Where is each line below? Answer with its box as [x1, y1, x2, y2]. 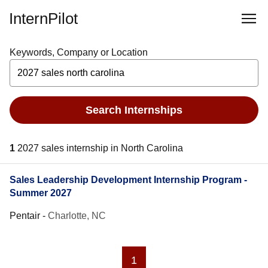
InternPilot [9, 10, 78, 28]
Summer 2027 [10, 188, 72, 198]
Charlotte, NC [48, 211, 106, 221]
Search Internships [86, 103, 182, 116]
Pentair [10, 211, 40, 221]
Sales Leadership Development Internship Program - [10, 175, 247, 185]
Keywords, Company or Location [10, 47, 148, 57]
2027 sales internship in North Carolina [17, 143, 183, 153]
